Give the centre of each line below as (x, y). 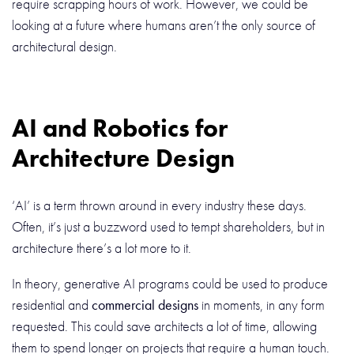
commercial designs (145, 305)
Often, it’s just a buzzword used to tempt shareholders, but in (168, 227)
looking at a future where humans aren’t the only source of (164, 25)
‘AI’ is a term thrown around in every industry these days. (159, 205)
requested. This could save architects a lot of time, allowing (164, 326)
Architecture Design (123, 158)
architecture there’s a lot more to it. (103, 248)
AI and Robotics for (120, 128)
